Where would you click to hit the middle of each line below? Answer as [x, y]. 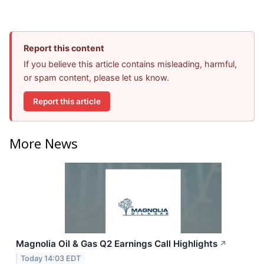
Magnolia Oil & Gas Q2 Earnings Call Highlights [117, 244]
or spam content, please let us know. [96, 78]
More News [44, 143]
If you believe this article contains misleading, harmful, [130, 64]
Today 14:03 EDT [51, 258]
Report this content [64, 48]
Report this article [67, 101]
